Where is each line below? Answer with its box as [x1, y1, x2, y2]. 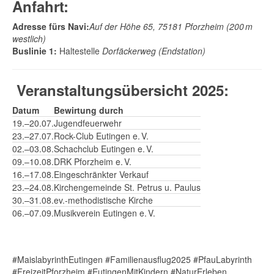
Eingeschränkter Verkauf [54, 168, 149, 180]
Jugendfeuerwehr [54, 117, 122, 129]
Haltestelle [57, 45, 102, 57]
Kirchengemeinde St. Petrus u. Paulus [54, 181, 201, 193]
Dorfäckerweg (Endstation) [102, 45, 206, 57]
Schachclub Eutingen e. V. [54, 143, 154, 155]
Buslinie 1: [12, 45, 57, 57]
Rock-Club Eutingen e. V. [54, 130, 149, 142]
